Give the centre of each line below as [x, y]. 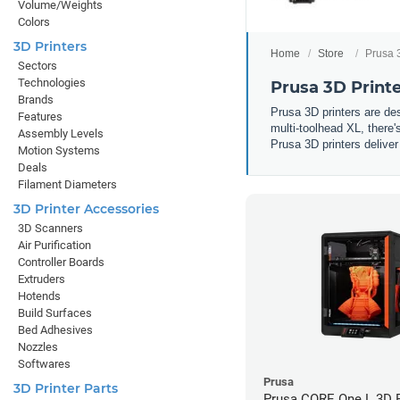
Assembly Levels [61, 133]
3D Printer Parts [66, 388]
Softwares [44, 364]
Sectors [37, 66]
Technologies [52, 83]
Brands [36, 100]
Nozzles [38, 347]
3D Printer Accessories [86, 209]
